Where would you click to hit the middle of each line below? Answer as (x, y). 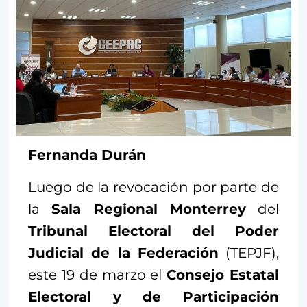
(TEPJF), (248, 253)
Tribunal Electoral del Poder (153, 231)
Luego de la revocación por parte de (153, 187)
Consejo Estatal (223, 274)
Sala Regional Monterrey (149, 209)
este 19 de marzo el (98, 274)
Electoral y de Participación (153, 296)
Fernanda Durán (87, 155)
